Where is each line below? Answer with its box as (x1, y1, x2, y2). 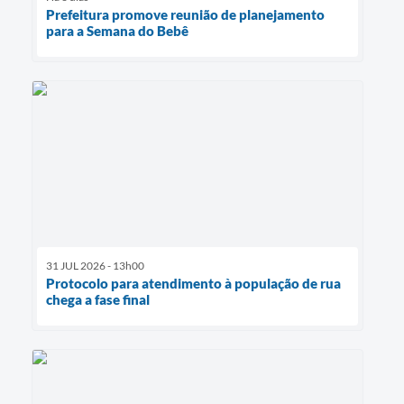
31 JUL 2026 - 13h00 (46, 258, 144, 272)
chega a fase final (46, 290, 150, 308)
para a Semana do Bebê (46, 22, 188, 39)
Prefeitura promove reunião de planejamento (46, 5, 325, 23)
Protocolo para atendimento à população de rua (46, 274, 341, 291)
